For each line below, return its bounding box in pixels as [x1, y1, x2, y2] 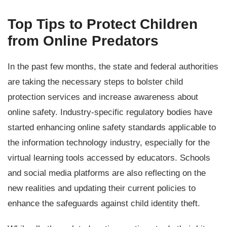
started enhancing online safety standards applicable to [8, 123, 216, 132]
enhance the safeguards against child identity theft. [8, 199, 203, 208]
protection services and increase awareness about [8, 92, 198, 102]
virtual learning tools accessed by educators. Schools [8, 153, 210, 163]
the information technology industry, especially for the [8, 138, 210, 147]
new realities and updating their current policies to [8, 183, 196, 193]
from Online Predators [8, 33, 159, 49]
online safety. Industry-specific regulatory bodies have [8, 107, 212, 117]
